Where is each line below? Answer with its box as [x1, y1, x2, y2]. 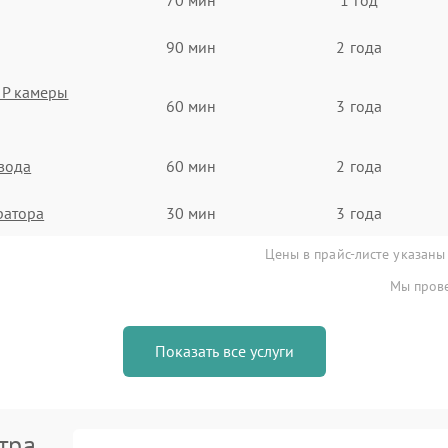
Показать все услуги [154, 341, 294, 361]
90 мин [165, 36, 217, 57]
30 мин [165, 202, 217, 223]
